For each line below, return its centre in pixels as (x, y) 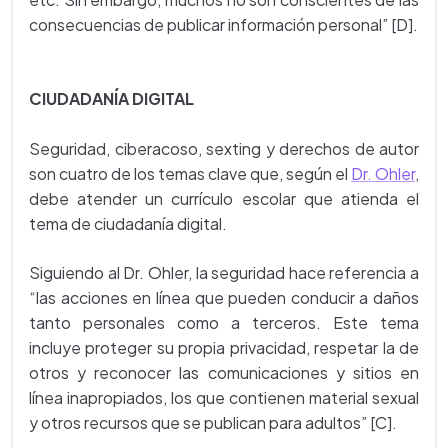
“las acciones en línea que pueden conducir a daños (224, 297)
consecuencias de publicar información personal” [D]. (223, 24)
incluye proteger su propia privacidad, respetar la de (224, 347)
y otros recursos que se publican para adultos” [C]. (213, 422)
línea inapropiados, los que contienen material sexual (224, 397)
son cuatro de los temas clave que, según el (190, 173)
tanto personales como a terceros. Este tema (224, 322)
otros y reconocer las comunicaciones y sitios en (224, 372)
